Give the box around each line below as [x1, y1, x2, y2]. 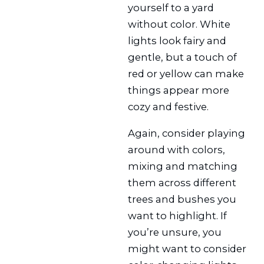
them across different [128, 176, 237, 189]
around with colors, [128, 143, 226, 156]
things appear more [128, 84, 230, 96]
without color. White [128, 18, 231, 30]
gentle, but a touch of [128, 51, 237, 63]
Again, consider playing [128, 127, 246, 139]
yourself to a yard [128, 1, 214, 14]
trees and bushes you [128, 193, 237, 205]
